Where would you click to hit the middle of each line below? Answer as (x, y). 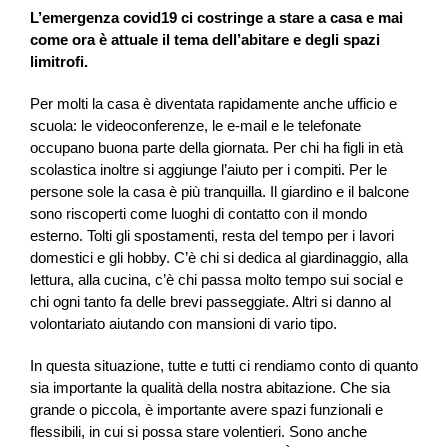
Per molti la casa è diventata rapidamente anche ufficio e (213, 103)
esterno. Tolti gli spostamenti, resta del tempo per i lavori (212, 235)
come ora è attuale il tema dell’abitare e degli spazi (205, 39)
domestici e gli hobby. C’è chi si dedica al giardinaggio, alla (219, 257)
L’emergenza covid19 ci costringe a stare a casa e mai (216, 17)
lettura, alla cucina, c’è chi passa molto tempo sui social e (216, 279)
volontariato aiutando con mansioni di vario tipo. (183, 323)
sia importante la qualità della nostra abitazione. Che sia (210, 387)
